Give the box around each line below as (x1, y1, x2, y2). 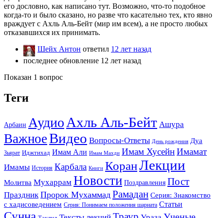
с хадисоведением (4, 200, 62, 208)
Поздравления (124, 179, 165, 186)
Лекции (139, 157, 185, 173)
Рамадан (112, 188, 148, 200)
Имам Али (52, 147, 87, 157)
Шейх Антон (37, 44, 81, 53)
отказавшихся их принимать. (4, 28, 100, 36)
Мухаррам (34, 177, 72, 187)
